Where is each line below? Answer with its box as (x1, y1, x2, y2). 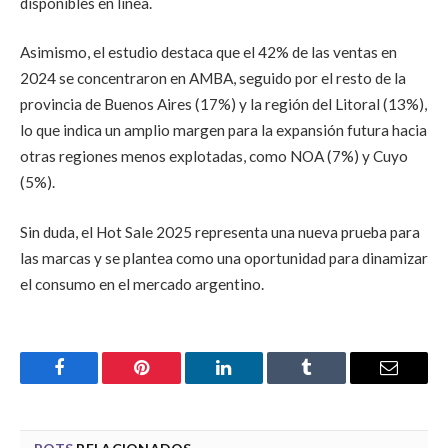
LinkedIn (222, 373, 289, 392)
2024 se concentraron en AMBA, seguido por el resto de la (20, 69, 406, 88)
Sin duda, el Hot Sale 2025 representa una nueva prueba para (20, 222, 420, 241)
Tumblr (304, 373, 358, 392)
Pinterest (140, 373, 204, 392)
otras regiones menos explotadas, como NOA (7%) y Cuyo (20, 147, 408, 166)
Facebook (57, 373, 128, 392)
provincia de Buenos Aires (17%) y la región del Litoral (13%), (20, 95, 427, 114)
